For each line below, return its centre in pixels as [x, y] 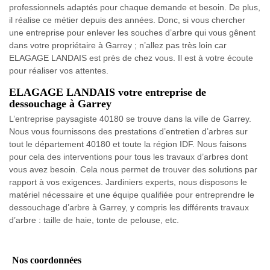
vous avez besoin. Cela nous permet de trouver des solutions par [133, 169]
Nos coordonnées [47, 260]
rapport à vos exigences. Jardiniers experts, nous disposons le [128, 182]
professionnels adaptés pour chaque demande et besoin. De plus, [135, 7]
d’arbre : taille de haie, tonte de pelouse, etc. [94, 220]
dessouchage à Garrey [60, 103]
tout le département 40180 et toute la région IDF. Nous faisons [128, 144]
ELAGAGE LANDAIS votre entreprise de [108, 92]
